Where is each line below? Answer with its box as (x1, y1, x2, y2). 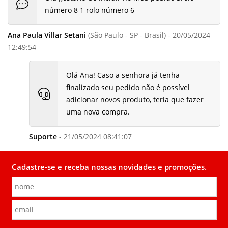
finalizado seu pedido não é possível (66, 82, 190, 93)
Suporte (28, 132, 57, 142)
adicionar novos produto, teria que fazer (66, 95, 204, 105)
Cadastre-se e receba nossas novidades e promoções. (11, 161, 207, 173)
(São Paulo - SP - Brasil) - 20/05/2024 (86, 30, 210, 40)
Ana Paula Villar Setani (8, 30, 86, 40)
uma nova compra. (66, 107, 130, 117)
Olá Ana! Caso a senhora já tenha (66, 70, 180, 80)
